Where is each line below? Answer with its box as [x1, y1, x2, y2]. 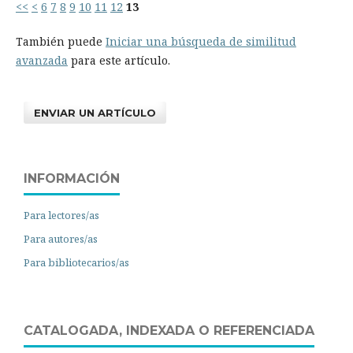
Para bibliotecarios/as [24, 255, 129, 270]
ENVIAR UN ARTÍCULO [34, 106, 157, 120]
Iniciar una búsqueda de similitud [105, 34, 296, 50]
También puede [15, 34, 106, 50]
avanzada [15, 53, 68, 69]
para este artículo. [67, 53, 170, 69]
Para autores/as [24, 232, 98, 247]
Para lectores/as [24, 208, 99, 223]
